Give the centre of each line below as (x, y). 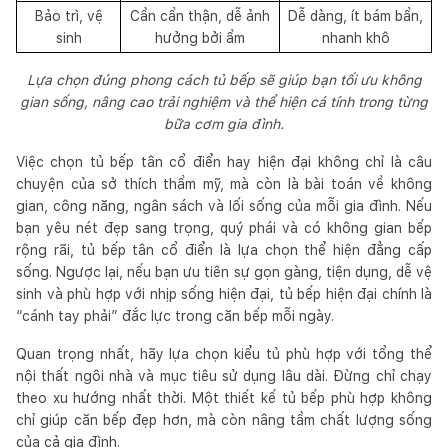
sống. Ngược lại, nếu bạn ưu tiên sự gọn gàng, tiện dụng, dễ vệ (224, 271)
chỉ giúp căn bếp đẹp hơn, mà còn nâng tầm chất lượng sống (224, 419)
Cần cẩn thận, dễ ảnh (200, 15)
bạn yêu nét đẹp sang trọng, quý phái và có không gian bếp (224, 227)
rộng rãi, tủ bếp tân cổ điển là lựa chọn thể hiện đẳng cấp (224, 249)
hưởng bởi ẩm (200, 37)
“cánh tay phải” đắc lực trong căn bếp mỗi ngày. (175, 315)
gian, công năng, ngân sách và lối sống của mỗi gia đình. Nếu (224, 205)
